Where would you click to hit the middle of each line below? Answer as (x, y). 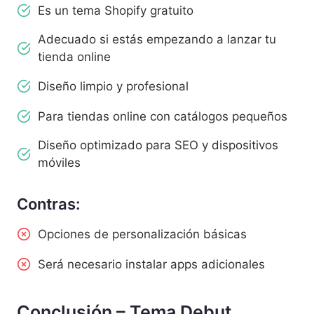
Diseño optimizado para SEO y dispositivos (158, 145)
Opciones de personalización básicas (142, 234)
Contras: (50, 204)
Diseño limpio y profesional (113, 86)
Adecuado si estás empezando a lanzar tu (157, 40)
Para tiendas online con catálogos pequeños (163, 116)
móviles (59, 163)
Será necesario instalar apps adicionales (151, 264)
